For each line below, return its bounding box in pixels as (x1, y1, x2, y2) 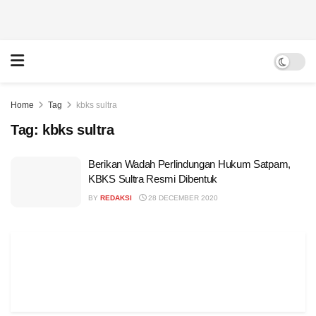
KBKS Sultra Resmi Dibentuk (88, 173, 218, 185)
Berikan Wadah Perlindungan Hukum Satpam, (88, 158, 291, 170)
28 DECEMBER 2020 (146, 194, 218, 202)
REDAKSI (100, 194, 132, 202)
